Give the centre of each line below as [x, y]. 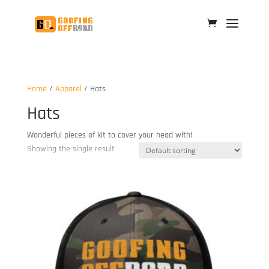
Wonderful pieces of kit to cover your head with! [109, 135]
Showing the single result [71, 149]
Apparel [68, 89]
